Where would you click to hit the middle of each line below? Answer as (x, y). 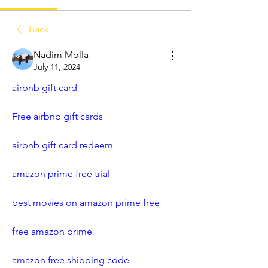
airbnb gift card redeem (63, 145)
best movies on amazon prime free (86, 202)
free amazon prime (52, 231)
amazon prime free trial (61, 174)
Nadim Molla (61, 55)
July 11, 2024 (57, 67)
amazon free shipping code (71, 260)
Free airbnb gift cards (57, 116)
